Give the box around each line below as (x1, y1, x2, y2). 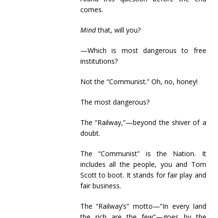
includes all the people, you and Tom (80, 160, 206, 169)
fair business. (80, 181, 121, 190)
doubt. (80, 128, 100, 138)
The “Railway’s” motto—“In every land (80, 201, 206, 211)
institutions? (80, 56, 118, 66)
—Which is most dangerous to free (80, 46, 206, 55)
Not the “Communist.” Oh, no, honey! (80, 77, 198, 86)
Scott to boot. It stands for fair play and (80, 170, 206, 180)
